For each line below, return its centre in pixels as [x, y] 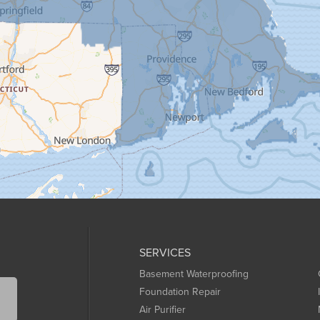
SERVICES [165, 252]
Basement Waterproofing [194, 274]
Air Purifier [162, 310]
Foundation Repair [180, 292]
